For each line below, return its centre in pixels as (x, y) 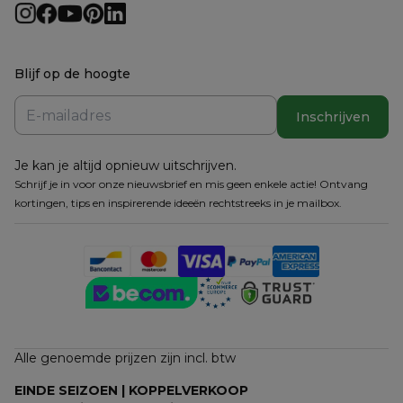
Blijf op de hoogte (72, 74)
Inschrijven (333, 116)
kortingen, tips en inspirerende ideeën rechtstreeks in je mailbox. (178, 203)
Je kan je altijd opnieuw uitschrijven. (125, 166)
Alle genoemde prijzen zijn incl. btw (125, 358)
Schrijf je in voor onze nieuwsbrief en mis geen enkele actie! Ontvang (191, 184)
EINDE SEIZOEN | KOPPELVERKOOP (131, 391)
